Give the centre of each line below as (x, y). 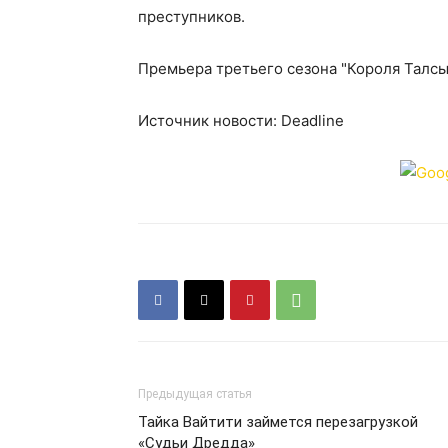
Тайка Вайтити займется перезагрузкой (278, 422)
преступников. (191, 16)
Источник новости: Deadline (241, 120)
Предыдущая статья (195, 394)
